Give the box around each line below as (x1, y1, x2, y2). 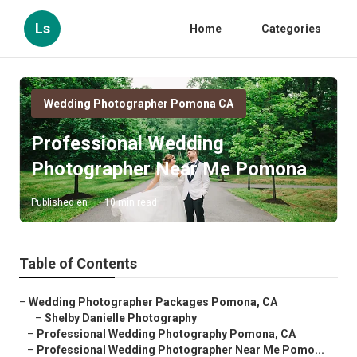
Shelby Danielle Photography (45, 312, 197, 325)
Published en (31, 197, 88, 209)
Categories (261, 22, 321, 35)
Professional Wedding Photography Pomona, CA (37, 328, 296, 341)
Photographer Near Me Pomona (31, 158, 307, 181)
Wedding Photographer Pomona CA (44, 97, 233, 110)
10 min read (104, 197, 157, 209)
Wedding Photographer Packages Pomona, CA (29, 296, 277, 309)
